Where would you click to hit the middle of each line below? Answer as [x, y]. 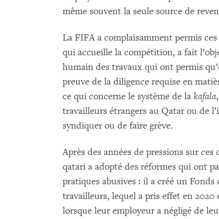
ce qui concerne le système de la [128, 96]
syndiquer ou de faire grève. [120, 125]
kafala [205, 96]
